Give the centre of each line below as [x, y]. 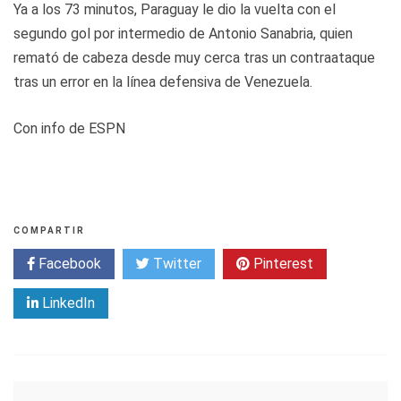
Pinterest [282, 263]
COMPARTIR [49, 230]
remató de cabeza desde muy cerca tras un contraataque [194, 57]
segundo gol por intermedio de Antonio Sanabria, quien [183, 33]
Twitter [175, 263]
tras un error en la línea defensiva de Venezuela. [163, 81]
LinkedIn [67, 303]
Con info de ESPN [69, 128]
